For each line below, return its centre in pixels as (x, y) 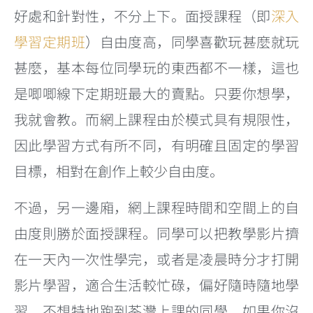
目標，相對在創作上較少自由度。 (119, 171)
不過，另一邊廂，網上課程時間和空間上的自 (156, 207)
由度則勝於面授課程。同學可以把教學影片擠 (156, 233)
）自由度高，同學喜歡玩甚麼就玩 (192, 42)
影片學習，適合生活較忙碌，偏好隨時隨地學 (156, 284)
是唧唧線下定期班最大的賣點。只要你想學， (156, 94)
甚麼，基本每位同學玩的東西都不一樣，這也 (156, 68)
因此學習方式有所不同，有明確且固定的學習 (156, 145)
